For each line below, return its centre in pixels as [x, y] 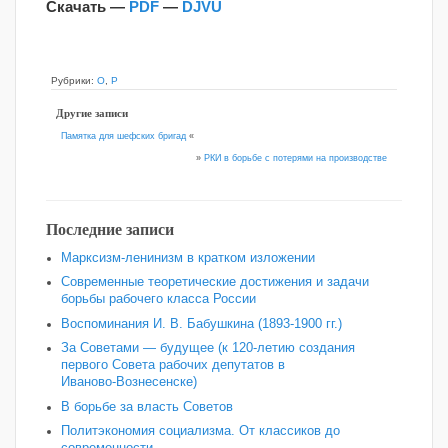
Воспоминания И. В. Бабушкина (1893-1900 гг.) [201, 323]
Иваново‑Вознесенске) [129, 382]
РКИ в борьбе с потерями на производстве [295, 158]
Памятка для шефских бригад [124, 135]
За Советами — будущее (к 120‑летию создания [208, 348]
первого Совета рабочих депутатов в [173, 365]
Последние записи [110, 229]
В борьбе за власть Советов [147, 406]
